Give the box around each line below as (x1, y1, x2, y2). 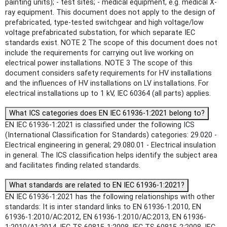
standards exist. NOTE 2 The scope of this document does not (5, 38, 217, 47)
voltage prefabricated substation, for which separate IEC (5, 28, 195, 37)
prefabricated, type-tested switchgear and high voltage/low (5, 18, 204, 27)
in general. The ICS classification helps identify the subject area (5, 150, 217, 160)
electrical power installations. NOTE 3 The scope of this (5, 58, 193, 67)
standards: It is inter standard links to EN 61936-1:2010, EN (5, 202, 201, 211)
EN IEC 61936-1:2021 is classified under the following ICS (5, 120, 195, 129)
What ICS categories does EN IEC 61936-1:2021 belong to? (9, 108, 205, 118)
